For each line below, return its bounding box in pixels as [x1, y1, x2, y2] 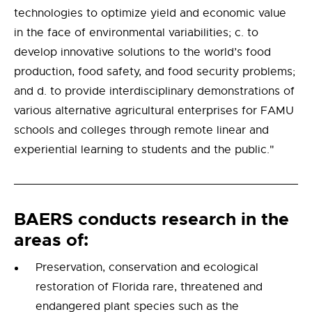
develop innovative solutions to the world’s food [14, 45, 271, 60]
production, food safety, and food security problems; [14, 65, 295, 79]
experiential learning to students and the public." [14, 143, 274, 157]
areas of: [14, 229, 88, 252]
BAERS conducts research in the [14, 208, 289, 231]
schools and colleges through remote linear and [14, 123, 269, 138]
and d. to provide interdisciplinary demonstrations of [14, 84, 295, 99]
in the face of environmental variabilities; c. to [14, 26, 258, 40]
